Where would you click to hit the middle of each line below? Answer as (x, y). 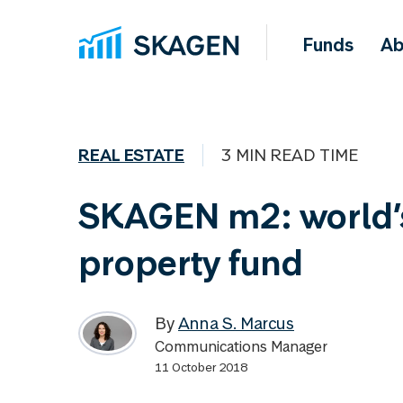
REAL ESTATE (131, 155)
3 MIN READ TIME (290, 155)
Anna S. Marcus (236, 323)
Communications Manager (241, 346)
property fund (191, 263)
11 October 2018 (201, 367)
